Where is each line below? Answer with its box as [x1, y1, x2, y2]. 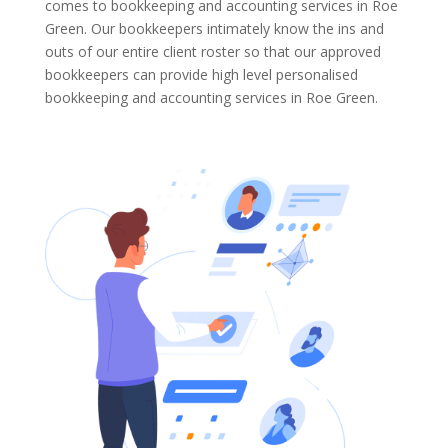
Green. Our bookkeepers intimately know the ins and [44, 18, 384, 38]
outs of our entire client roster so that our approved [44, 41, 381, 61]
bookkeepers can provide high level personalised [44, 64, 358, 84]
